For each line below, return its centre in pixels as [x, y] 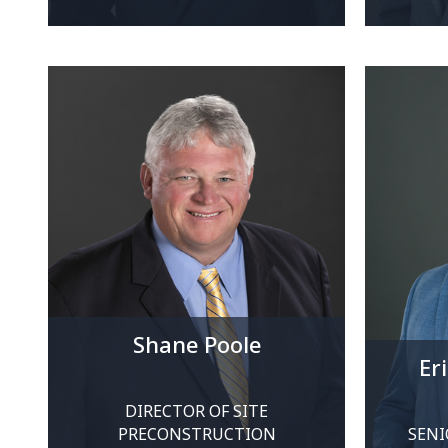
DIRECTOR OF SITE [196, 411]
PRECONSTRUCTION [196, 434]
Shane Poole [196, 344]
